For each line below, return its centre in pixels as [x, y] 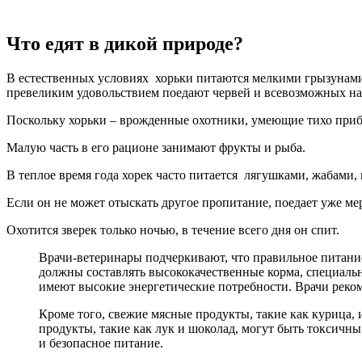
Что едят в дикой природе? [125, 43]
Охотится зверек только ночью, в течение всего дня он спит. [173, 229]
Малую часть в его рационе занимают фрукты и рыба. [156, 147]
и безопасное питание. [101, 343]
